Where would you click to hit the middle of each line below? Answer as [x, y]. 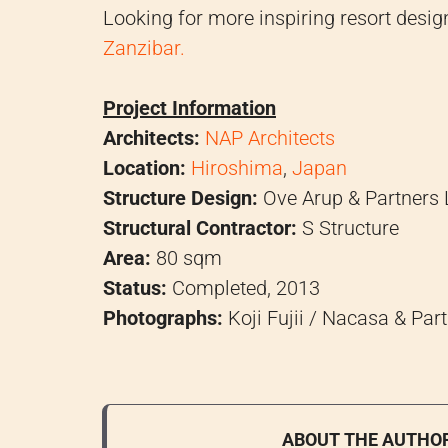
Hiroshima [237, 168]
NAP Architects [270, 138]
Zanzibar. [144, 48]
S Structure [348, 228]
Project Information [189, 108]
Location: [144, 168]
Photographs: [163, 318]
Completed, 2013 [243, 288]
